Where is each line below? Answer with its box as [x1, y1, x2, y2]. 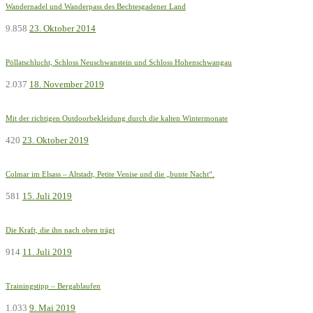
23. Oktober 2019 [22, 135, 89, 145]
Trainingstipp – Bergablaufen [6, 282, 101, 291]
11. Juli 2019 [22, 247, 72, 258]
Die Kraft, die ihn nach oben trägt [6, 226, 115, 235]
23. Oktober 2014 [29, 22, 96, 34]
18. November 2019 [29, 78, 104, 89]
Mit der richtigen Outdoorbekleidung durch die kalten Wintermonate [6, 113, 228, 122]
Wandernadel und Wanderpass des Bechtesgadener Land [6, 1, 186, 10]
